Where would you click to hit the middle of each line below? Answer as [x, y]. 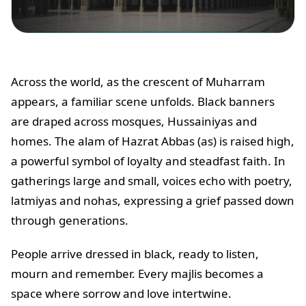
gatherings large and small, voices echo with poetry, [152, 181]
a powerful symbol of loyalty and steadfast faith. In [148, 161]
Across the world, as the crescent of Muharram [138, 82]
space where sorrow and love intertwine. [123, 294]
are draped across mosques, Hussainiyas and [134, 122]
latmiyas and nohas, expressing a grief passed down [153, 201]
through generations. [71, 221]
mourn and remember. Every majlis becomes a [137, 274]
